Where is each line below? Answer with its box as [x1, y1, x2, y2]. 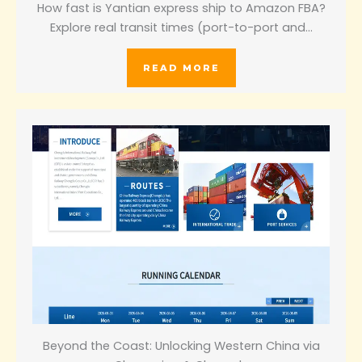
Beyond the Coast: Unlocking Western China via [42, 338, 320, 355]
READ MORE [142, 61, 220, 74]
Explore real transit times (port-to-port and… [49, 19, 313, 36]
